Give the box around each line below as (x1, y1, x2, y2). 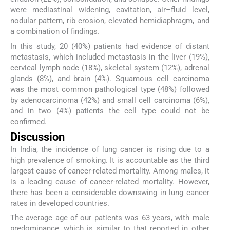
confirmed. (10, 117, 47, 126)
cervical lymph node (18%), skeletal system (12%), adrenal (10, 63, 209, 72)
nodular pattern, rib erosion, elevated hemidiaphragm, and (10, 16, 209, 26)
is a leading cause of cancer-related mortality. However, (10, 177, 209, 186)
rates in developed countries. (10, 198, 109, 208)
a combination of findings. (10, 27, 100, 36)
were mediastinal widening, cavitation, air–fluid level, (10, 5, 209, 15)
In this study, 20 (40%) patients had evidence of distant (10, 41, 209, 51)
